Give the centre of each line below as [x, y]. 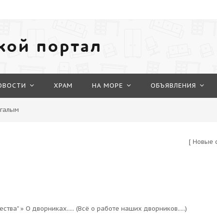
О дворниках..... [50, 209]
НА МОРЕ [108, 85]
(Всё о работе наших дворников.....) [132, 209]
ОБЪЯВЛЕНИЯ [173, 85]
